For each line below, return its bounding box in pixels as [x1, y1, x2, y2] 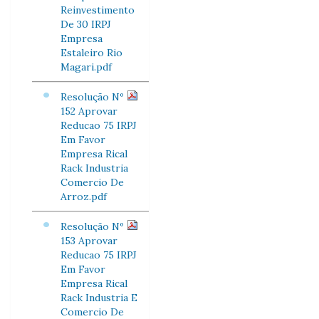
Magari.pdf [61, 61, 112, 73]
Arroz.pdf [61, 190, 107, 203]
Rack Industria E [61, 291, 137, 304]
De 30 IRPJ [61, 18, 111, 31]
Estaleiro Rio [61, 46, 122, 59]
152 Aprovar [61, 105, 117, 117]
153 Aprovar [61, 234, 117, 247]
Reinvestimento [61, 4, 135, 16]
